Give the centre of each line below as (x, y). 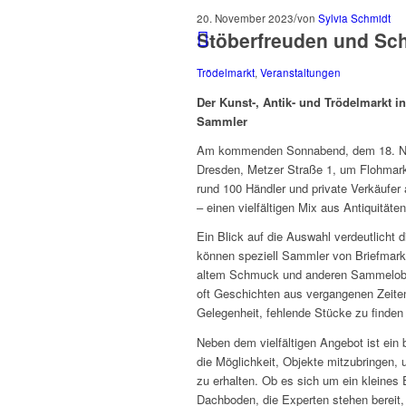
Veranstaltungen (300, 73)
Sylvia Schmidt (354, 19)
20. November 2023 (245, 19)
